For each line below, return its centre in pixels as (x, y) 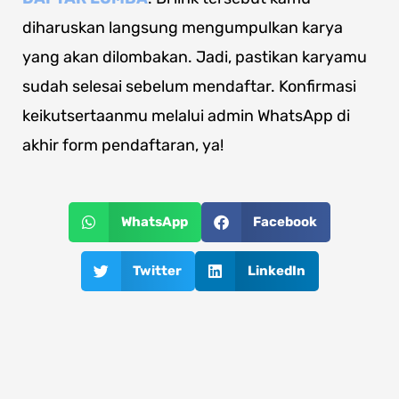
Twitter (157, 271)
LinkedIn (276, 271)
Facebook (285, 222)
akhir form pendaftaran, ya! (123, 145)
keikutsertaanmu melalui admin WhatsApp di (186, 116)
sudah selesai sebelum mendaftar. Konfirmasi (189, 86)
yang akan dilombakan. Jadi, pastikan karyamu (195, 57)
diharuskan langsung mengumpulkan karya (183, 28)
